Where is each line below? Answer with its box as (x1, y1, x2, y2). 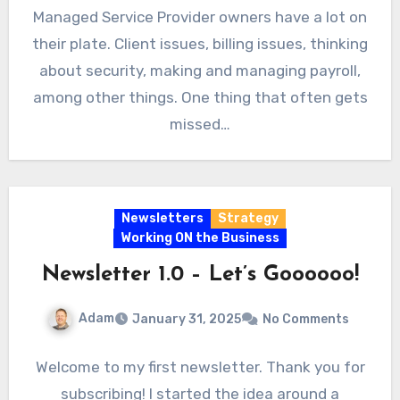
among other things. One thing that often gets (32, 88, 368, 107)
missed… (170, 115, 230, 134)
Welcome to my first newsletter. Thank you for (35, 357, 365, 376)
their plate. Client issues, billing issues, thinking (32, 35, 368, 54)
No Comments (262, 311, 349, 327)
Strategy (218, 211, 279, 227)
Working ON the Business (121, 230, 279, 246)
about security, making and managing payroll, (39, 62, 361, 80)
